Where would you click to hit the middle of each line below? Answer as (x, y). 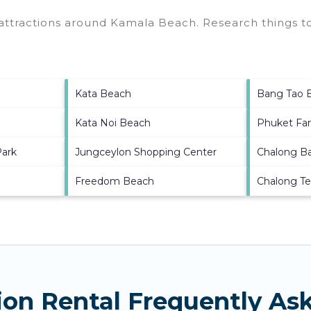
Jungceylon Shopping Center (145, 152)
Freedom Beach (114, 182)
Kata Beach (103, 94)
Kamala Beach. (155, 23)
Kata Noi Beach (112, 123)
